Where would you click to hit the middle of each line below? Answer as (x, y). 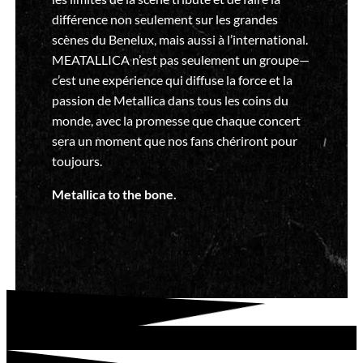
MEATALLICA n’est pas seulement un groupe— (180, 60)
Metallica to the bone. (114, 194)
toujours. (77, 161)
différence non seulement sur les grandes (164, 19)
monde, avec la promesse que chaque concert (176, 120)
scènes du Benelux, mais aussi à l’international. (179, 39)
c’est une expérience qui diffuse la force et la (172, 80)
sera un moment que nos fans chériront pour (174, 141)
